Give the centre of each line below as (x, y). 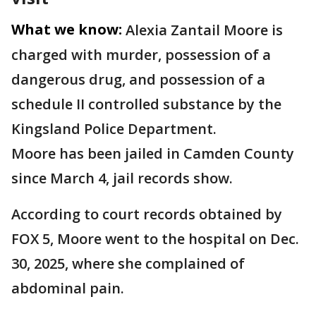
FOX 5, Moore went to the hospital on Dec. (155, 239)
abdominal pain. (68, 288)
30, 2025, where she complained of (128, 263)
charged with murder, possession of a (141, 55)
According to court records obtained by (147, 214)
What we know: (67, 29)
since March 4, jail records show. (124, 178)
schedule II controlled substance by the (146, 104)
